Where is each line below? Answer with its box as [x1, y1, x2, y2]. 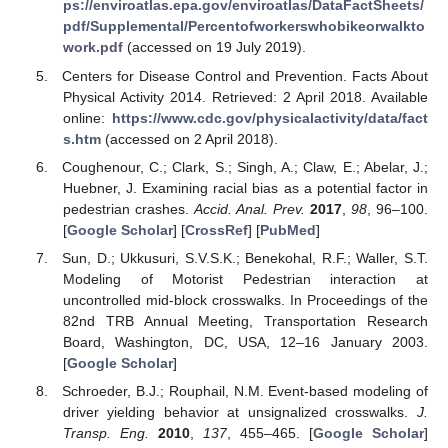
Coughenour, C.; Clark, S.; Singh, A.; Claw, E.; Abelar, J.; [62, 158, 428, 175]
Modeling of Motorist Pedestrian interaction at [62, 270, 428, 287]
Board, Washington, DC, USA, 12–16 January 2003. [62, 333, 428, 350]
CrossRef [184, 221, 248, 238]
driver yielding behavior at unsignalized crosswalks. [62, 403, 417, 420]
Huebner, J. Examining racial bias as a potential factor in [62, 179, 428, 196]
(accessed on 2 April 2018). [100, 130, 278, 147]
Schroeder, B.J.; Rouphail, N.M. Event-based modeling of [62, 382, 428, 399]
